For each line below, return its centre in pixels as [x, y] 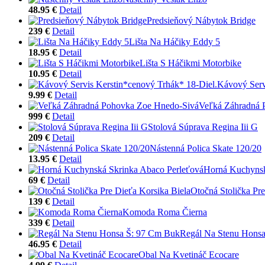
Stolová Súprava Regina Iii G [203, 127]
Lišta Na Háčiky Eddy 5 [174, 41]
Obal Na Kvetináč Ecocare [189, 254]
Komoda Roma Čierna [165, 212]
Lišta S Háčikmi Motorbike [190, 63]
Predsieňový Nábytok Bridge [201, 20]
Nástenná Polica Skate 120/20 [206, 148]
